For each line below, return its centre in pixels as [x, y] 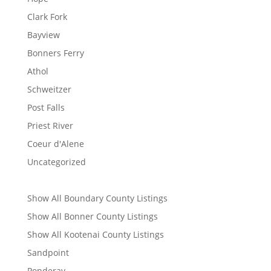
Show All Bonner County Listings [92, 216]
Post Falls [46, 107]
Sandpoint [48, 252]
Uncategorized [56, 162]
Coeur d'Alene [55, 143]
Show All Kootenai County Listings [95, 234]
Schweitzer [49, 89]
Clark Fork [47, 16]
